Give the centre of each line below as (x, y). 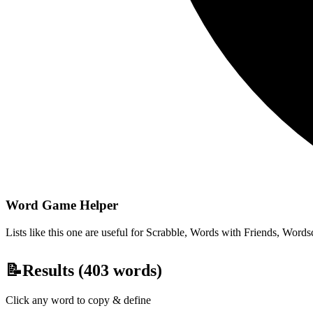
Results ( (53, 270)
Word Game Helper (62, 205)
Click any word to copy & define (78, 300)
